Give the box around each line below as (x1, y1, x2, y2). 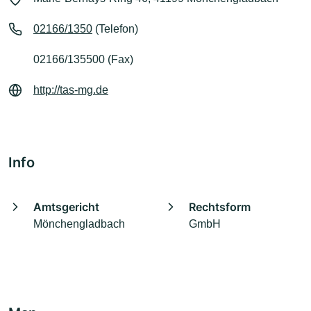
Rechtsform (189, 200, 251, 215)
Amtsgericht (33, 200, 99, 215)
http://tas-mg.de (33, 84, 108, 96)
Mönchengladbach (33, 218, 125, 230)
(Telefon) (92, 23, 138, 35)
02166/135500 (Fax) (33, 53, 133, 66)
